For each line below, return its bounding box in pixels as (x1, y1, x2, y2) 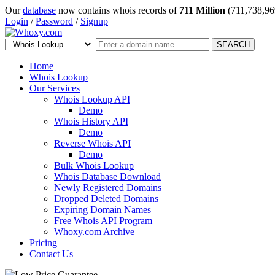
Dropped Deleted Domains (54, 193, 158, 204)
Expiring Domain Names (54, 204, 151, 215)
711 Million (179, 5, 225, 15)
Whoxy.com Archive (54, 227, 134, 237)
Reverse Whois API (54, 138, 131, 149)
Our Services (29, 83, 80, 93)
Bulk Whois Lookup (54, 160, 134, 171)
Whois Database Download (54, 171, 161, 182)
